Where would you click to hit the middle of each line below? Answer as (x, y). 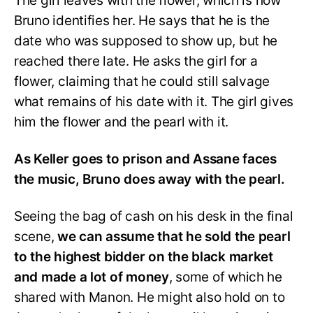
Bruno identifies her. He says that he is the (142, 21)
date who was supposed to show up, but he (146, 41)
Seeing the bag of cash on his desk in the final (154, 216)
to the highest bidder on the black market (144, 256)
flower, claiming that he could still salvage (142, 82)
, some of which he (225, 277)
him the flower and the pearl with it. (122, 122)
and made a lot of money (92, 277)
